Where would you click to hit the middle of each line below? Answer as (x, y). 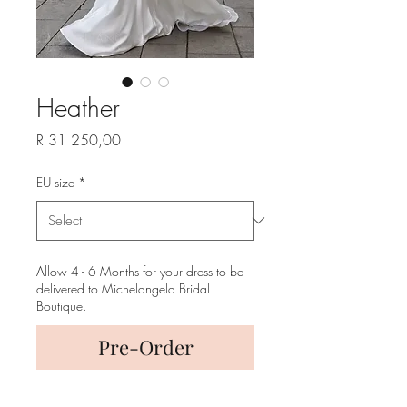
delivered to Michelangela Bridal (123, 288)
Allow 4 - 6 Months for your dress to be (140, 271)
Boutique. (61, 305)
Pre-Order (145, 347)
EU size (55, 182)
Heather (78, 107)
